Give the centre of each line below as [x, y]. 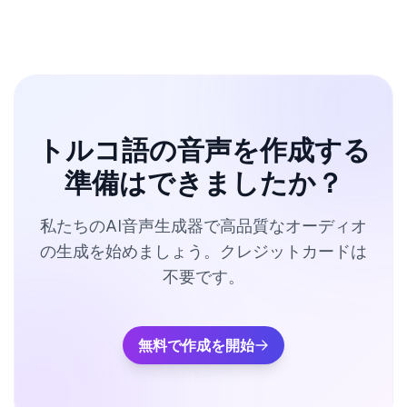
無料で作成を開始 [196, 345]
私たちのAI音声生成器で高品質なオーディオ [203, 226]
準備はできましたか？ [203, 183]
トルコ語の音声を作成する [203, 150]
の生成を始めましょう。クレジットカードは [203, 251]
